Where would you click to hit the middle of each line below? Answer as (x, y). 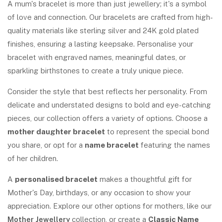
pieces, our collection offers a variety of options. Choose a (108, 118)
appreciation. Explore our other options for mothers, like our (110, 206)
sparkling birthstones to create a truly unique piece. (95, 71)
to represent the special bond (157, 132)
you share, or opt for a (46, 145)
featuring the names (174, 145)
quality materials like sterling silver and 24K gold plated (103, 30)
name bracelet (112, 145)
